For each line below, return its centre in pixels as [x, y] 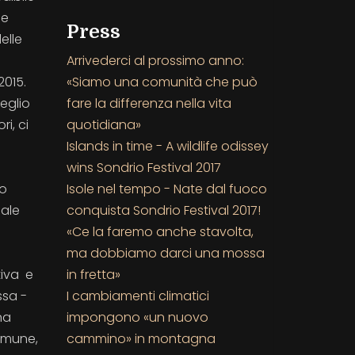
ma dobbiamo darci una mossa [165, 253]
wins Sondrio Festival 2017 [143, 167]
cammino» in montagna [141, 338]
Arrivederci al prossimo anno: [155, 60]
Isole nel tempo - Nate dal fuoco [166, 189]
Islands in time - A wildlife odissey [167, 146]
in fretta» [93, 274]
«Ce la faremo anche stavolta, [160, 231]
